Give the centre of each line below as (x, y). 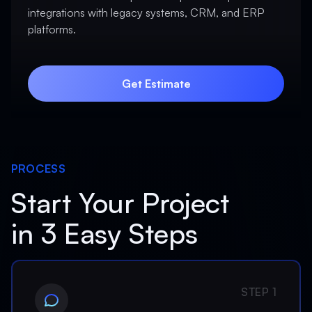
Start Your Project (128, 203)
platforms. (52, 29)
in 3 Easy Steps (104, 233)
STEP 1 (259, 292)
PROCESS (39, 169)
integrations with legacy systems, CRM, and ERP (146, 13)
